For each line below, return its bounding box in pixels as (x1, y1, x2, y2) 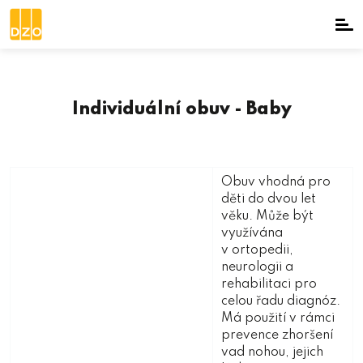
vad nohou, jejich (221, 346, 323, 359)
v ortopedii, (221, 244, 293, 257)
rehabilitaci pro (221, 278, 317, 291)
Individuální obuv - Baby (71, 100, 292, 118)
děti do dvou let (221, 193, 316, 206)
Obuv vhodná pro (221, 176, 331, 189)
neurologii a (221, 261, 293, 274)
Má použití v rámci (221, 312, 335, 325)
